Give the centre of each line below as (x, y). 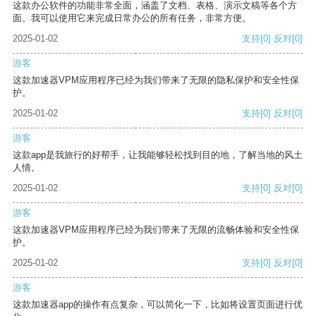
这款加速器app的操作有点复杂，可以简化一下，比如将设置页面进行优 (158, 305)
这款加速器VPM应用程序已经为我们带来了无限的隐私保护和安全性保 (156, 80)
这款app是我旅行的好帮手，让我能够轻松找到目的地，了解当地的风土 (158, 155)
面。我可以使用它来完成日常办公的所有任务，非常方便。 (132, 18)
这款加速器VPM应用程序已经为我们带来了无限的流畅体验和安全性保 (156, 230)
